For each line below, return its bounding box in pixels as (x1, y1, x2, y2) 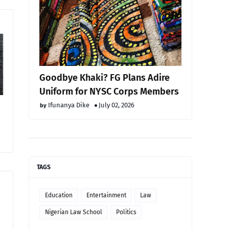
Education (45, 192, 73, 199)
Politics (116, 209, 136, 216)
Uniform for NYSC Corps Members (39, 86, 179, 97)
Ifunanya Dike (48, 101, 89, 109)
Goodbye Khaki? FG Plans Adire (39, 72, 170, 83)
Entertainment (86, 192, 126, 199)
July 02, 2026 (99, 101, 134, 109)
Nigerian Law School (45, 209, 102, 216)
